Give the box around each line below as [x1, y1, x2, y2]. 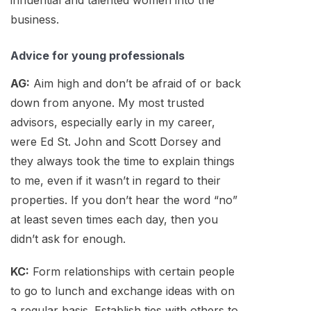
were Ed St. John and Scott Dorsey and [10, 135, 221, 149]
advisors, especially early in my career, [10, 115, 215, 130]
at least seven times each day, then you [10, 212, 218, 227]
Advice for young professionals [10, 48, 185, 62]
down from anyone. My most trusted [10, 96, 204, 110]
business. [10, 12, 59, 26]
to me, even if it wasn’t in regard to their [10, 174, 221, 188]
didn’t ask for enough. [10, 232, 126, 246]
